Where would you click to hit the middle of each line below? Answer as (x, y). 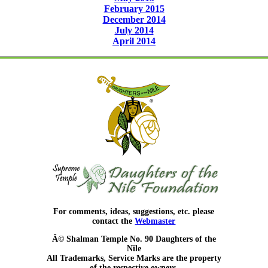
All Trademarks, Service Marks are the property (134, 258)
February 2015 (134, 8)
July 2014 (134, 30)
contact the (114, 221)
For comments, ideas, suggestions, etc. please (134, 211)
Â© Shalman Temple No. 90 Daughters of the (134, 239)
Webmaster (155, 221)
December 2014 (134, 19)
